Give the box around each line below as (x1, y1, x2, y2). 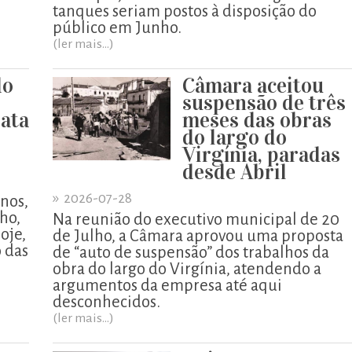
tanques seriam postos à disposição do (53, 2, 317, 20)
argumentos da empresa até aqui (53, 277, 282, 294)
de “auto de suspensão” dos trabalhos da (53, 244, 329, 261)
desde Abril (182, 159, 287, 185)
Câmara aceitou (182, 72, 324, 98)
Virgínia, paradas (182, 141, 340, 167)
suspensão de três (182, 90, 346, 115)
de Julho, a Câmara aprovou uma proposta (53, 227, 343, 244)
